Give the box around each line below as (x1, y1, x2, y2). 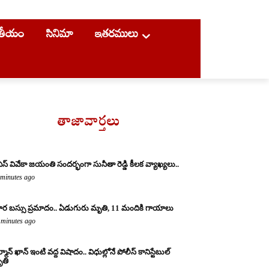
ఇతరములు (90, 26, 138, 40)
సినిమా (41, 26, 73, 40)
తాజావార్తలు (58, 112, 120, 134)
